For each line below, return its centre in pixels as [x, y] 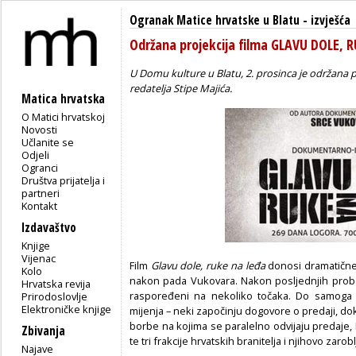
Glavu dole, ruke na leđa [208, 265]
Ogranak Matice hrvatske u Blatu [215, 20]
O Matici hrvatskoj [64, 116]
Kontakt [40, 205]
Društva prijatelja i [64, 180]
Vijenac [39, 258]
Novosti [40, 129]
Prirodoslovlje [55, 296]
